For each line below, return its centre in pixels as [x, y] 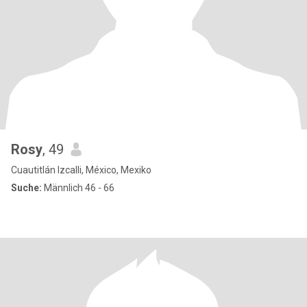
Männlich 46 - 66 [78, 188]
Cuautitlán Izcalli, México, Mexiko [81, 170]
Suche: [26, 188]
